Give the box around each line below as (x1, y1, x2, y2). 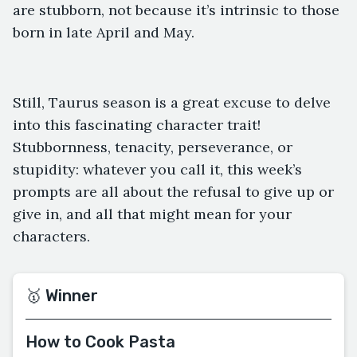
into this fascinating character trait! (13, 116, 261, 134)
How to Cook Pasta (25, 332, 175, 351)
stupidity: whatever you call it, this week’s (13, 160, 302, 178)
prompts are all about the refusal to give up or (13, 182, 334, 201)
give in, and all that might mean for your (13, 205, 292, 223)
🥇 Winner (25, 286, 98, 305)
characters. (13, 227, 90, 245)
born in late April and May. (13, 23, 194, 41)
